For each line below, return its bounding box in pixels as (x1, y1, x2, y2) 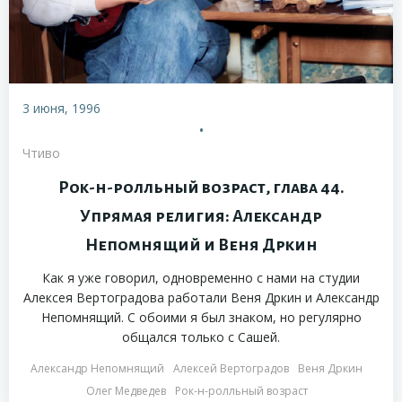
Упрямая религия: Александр (80, 207, 322, 226)
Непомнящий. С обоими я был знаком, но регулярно (40, 309, 362, 327)
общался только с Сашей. (122, 328, 280, 346)
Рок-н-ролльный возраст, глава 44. (57, 179, 345, 197)
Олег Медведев (85, 383, 166, 399)
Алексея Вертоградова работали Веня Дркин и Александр (22, 289, 380, 307)
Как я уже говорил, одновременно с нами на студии (42, 269, 360, 287)
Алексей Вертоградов (173, 361, 289, 377)
